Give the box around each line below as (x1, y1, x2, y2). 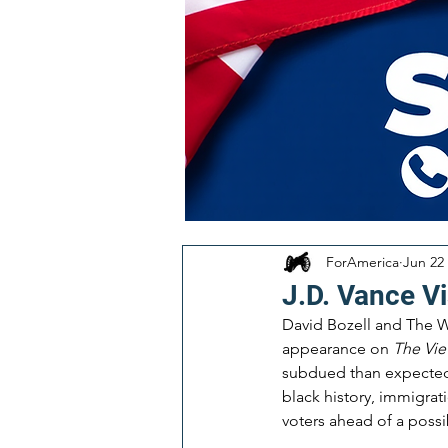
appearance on (282, 339, 393, 358)
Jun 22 (403, 252, 444, 271)
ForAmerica (326, 252, 399, 271)
